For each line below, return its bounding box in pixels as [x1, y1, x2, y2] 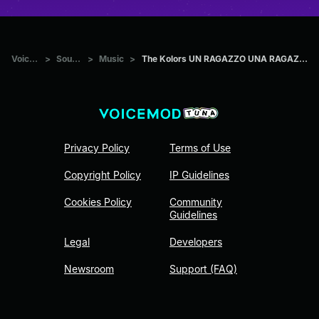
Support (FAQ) [169, 263, 237, 276]
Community [169, 196, 222, 209]
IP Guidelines [169, 169, 229, 182]
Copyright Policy [64, 169, 141, 182]
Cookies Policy [64, 196, 132, 209]
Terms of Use [169, 142, 231, 155]
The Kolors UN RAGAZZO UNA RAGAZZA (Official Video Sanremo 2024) [298, 53, 308, 64]
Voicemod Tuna [29, 53, 38, 64]
